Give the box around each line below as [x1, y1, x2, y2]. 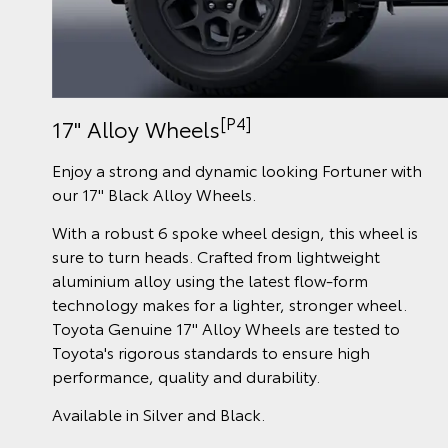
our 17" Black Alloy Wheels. [52, 182, 256, 206]
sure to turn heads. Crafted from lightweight [52, 244, 380, 268]
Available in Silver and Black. [52, 402, 265, 426]
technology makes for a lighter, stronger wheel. [52, 292, 407, 316]
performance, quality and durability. [52, 364, 320, 388]
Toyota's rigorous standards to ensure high [52, 340, 370, 364]
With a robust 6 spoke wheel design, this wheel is [52, 220, 418, 244]
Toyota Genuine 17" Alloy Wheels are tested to [52, 316, 400, 340]
